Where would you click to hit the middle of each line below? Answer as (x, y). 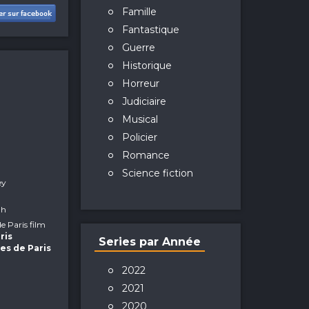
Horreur (140, 83)
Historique (147, 66)
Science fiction (157, 173)
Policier (139, 137)
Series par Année (149, 242)
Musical (140, 119)
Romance (146, 155)
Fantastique (150, 30)
